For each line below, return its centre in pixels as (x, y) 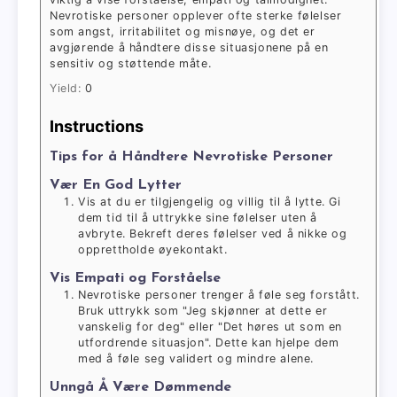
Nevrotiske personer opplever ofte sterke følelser (196, 16)
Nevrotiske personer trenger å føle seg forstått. (219, 295)
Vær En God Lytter (116, 186)
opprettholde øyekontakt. (153, 250)
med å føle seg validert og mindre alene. (196, 359)
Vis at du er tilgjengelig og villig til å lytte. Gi (210, 202)
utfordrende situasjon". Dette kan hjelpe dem (209, 343)
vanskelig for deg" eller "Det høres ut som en (210, 327)
